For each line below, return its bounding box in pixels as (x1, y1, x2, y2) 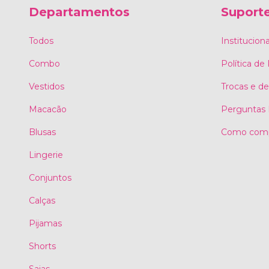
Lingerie (29, 149, 63, 160)
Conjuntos (29, 172, 71, 183)
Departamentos (29, 5, 130, 20)
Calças (29, 195, 55, 206)
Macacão (29, 103, 67, 115)
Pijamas (29, 217, 62, 229)
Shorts (29, 240, 56, 252)
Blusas (29, 126, 56, 138)
